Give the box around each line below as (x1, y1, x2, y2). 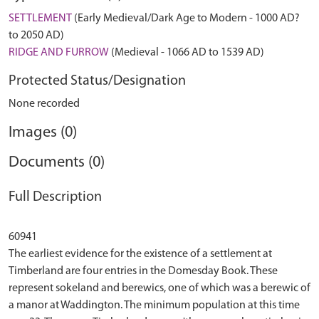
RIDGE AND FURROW (9, 47, 109, 58)
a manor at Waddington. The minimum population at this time (9, 300, 300, 311)
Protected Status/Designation (9, 74, 186, 88)
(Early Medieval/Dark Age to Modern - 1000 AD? (72, 13, 300, 24)
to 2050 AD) (9, 30, 64, 41)
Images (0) (9, 125, 77, 141)
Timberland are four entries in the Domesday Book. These (9, 266, 278, 277)
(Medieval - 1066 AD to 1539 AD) (109, 47, 264, 58)
